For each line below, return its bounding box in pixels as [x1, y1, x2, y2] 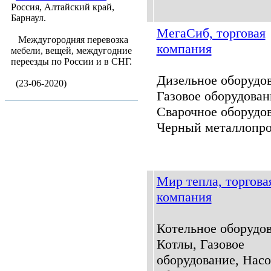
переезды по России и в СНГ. [11, 56, 132, 67]
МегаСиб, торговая [156, 25, 266, 41]
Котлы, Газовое [156, 237, 244, 252]
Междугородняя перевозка [16, 34, 128, 45]
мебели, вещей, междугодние [11, 45, 132, 56]
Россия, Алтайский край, [11, 2, 114, 12]
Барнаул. [11, 13, 46, 23]
